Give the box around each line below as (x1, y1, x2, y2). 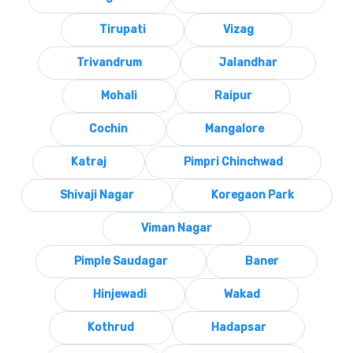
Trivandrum (76, 55, 142, 69)
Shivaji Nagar (59, 188, 134, 202)
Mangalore (205, 121, 264, 136)
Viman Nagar (141, 221, 212, 235)
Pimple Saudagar (74, 254, 168, 268)
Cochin (89, 121, 128, 136)
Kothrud (87, 320, 134, 334)
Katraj (70, 154, 106, 169)
